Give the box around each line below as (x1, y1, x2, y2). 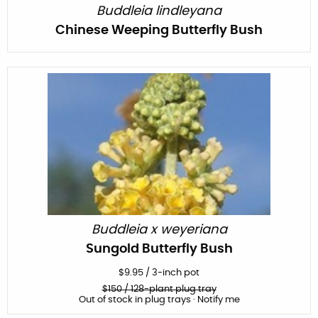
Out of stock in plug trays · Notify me (78, 295, 240, 305)
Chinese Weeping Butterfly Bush (55, 23, 263, 37)
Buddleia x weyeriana (91, 223, 227, 236)
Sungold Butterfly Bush (85, 242, 233, 256)
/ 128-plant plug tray (121, 284, 216, 294)
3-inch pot (152, 268, 199, 278)
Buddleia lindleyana (97, 4, 221, 18)
